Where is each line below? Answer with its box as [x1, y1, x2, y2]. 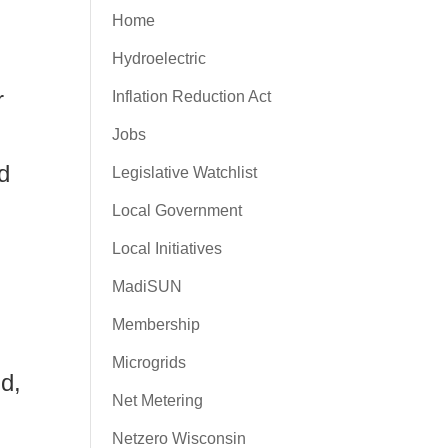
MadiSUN [111, 278, 182, 295]
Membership [111, 316, 200, 333]
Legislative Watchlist [111, 164, 257, 181]
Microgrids [111, 354, 186, 371]
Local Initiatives [111, 240, 222, 257]
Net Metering [111, 392, 203, 409]
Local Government [111, 202, 242, 219]
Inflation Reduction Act [111, 88, 271, 105]
